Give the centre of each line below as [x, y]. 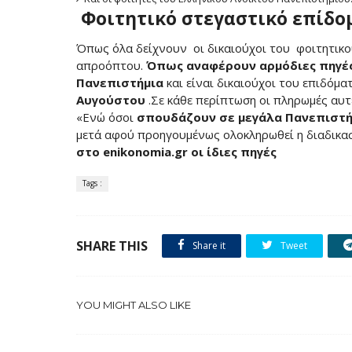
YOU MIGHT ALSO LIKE [134, 304]
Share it [208, 245]
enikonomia [137, 151]
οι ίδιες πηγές [234, 151]
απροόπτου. [111, 65]
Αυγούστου [111, 99]
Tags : [92, 183]
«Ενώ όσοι [106, 117]
